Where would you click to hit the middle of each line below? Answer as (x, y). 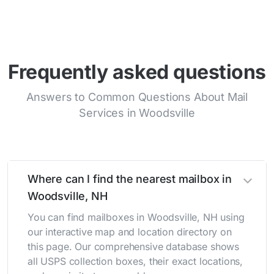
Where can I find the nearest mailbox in (130, 179)
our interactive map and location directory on (130, 232)
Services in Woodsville (137, 113)
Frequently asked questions (137, 72)
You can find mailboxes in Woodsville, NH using (136, 217)
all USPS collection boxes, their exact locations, (135, 261)
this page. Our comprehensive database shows (134, 247)
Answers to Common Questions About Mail (137, 97)
